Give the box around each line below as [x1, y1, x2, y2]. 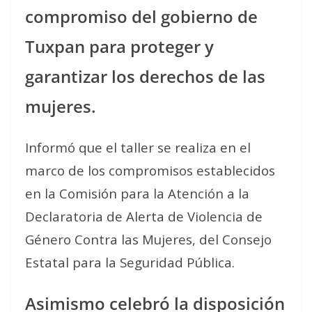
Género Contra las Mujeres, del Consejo [25, 230, 272, 248]
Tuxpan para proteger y [25, 34, 214, 58]
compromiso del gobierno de [25, 4, 258, 28]
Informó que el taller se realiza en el [25, 138, 251, 156]
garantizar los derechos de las [25, 64, 265, 88]
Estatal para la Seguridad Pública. [25, 253, 235, 271]
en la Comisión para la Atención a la [25, 184, 249, 202]
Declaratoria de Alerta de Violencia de [25, 207, 263, 225]
